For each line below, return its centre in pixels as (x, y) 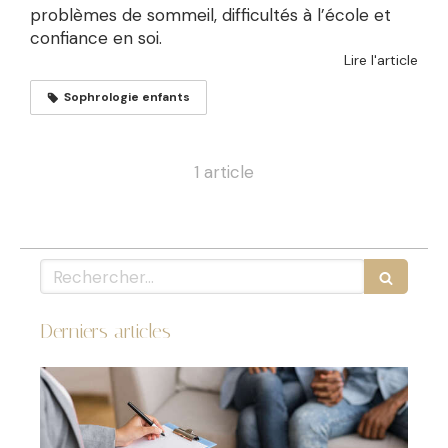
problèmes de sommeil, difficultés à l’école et (210, 15)
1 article (224, 172)
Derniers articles (105, 331)
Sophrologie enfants (127, 97)
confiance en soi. (96, 38)
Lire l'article (381, 60)
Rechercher (86, 270)
